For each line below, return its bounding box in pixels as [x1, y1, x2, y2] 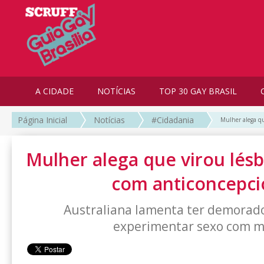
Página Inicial [18, 114, 67, 126]
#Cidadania [151, 114, 194, 126]
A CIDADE [35, 85, 74, 97]
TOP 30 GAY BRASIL [159, 85, 237, 97]
